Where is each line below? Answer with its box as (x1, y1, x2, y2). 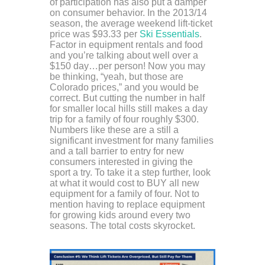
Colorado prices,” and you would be (50, 82, 199, 93)
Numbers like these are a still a (50, 125, 179, 135)
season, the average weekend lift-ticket (50, 18, 212, 29)
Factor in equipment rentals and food (50, 40, 203, 50)
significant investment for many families (50, 135, 214, 146)
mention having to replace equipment (50, 199, 205, 210)
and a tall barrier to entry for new (50, 146, 184, 157)
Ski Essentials (140, 29, 199, 40)
